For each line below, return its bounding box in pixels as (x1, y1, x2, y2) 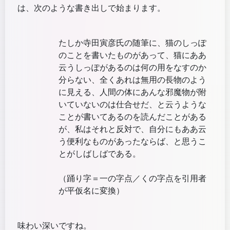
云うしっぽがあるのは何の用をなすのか (59, 62, 206, 74)
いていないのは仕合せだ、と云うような (59, 99, 206, 111)
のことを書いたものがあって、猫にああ (59, 49, 206, 62)
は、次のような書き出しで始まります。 (17, 2, 165, 14)
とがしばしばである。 (59, 148, 141, 160)
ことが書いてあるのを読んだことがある (59, 111, 206, 123)
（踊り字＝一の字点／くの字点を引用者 (59, 172, 206, 185)
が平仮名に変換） (59, 185, 124, 197)
